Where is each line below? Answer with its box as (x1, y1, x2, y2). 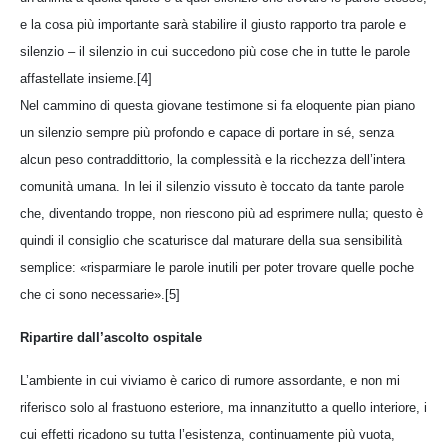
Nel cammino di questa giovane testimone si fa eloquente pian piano (20, 97, 415, 113)
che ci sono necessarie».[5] (20, 286, 180, 302)
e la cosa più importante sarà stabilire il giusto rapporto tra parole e (20, 16, 406, 32)
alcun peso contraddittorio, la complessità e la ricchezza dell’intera (20, 151, 405, 167)
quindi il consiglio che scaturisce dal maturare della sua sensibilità (20, 232, 402, 248)
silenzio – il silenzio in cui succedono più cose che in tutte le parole (20, 43, 410, 59)
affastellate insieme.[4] (20, 70, 152, 86)
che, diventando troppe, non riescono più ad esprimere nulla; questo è (20, 205, 423, 221)
